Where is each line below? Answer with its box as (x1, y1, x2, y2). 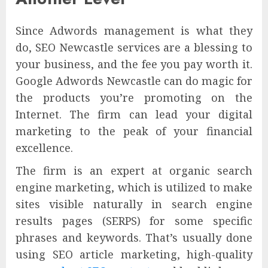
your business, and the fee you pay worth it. (16, 57, 252, 72)
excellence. (16, 141, 73, 156)
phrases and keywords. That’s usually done (16, 230, 252, 245)
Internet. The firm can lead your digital (16, 107, 252, 122)
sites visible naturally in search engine (16, 197, 252, 212)
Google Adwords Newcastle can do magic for (16, 74, 252, 89)
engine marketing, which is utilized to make (16, 180, 252, 195)
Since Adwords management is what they (16, 23, 252, 38)
